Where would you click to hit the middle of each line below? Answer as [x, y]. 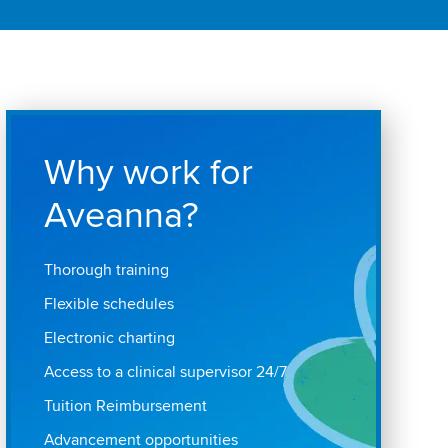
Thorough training [106, 270]
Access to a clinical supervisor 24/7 [165, 372]
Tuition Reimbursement [125, 406]
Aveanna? [121, 216]
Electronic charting [109, 338]
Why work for [148, 173]
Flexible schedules [108, 304]
